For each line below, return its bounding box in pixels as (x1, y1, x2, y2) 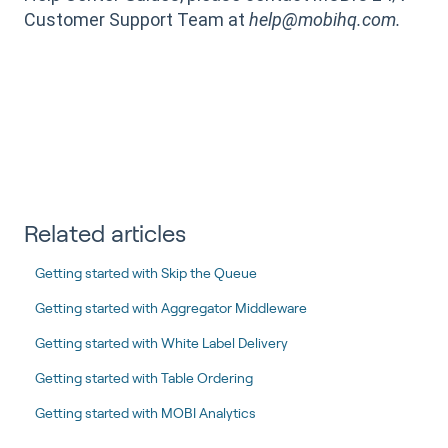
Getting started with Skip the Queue (35, 264, 258, 281)
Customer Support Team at (24, 9, 249, 31)
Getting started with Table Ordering (35, 369, 254, 386)
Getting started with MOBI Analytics (35, 404, 257, 421)
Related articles (24, 219, 186, 247)
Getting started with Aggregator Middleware (35, 299, 308, 316)
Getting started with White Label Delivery (35, 334, 289, 351)
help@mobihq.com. (249, 9, 401, 31)
